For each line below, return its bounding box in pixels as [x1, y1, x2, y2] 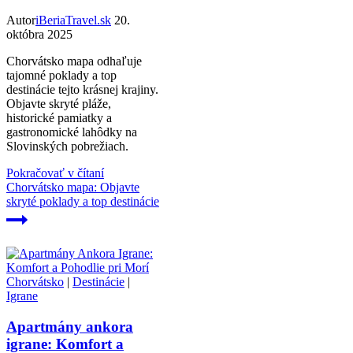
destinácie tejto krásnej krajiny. [6, 83, 158, 97]
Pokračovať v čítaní [6, 166, 104, 180]
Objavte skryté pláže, [6, 97, 111, 111]
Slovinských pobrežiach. [6, 139, 128, 154]
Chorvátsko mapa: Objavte [6, 180, 139, 195]
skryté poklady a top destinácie [6, 195, 159, 209]
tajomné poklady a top [6, 69, 117, 83]
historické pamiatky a [6, 111, 112, 125]
